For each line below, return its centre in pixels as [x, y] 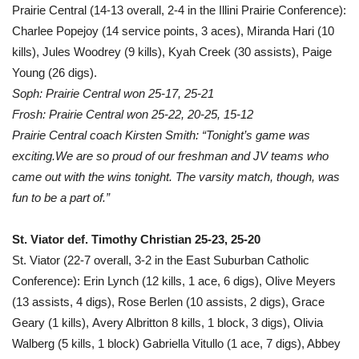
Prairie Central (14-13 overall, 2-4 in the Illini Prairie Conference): [179, 10]
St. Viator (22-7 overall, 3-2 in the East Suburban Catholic [161, 260]
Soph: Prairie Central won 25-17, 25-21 [113, 93]
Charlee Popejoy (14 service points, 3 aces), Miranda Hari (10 [173, 30]
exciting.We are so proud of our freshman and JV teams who [170, 155]
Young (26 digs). [54, 72]
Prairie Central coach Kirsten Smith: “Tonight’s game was [161, 135]
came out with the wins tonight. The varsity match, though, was [176, 176]
